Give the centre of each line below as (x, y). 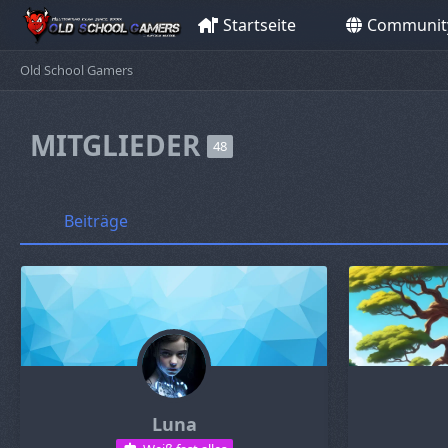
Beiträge (96, 221)
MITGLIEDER (118, 145)
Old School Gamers (76, 69)
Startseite (260, 24)
